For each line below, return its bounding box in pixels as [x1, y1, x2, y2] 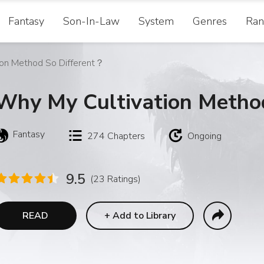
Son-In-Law [63, 14, 120, 28]
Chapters [107, 130, 145, 143]
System [138, 14, 174, 28]
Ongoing [187, 130, 222, 143]
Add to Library [113, 209, 176, 222]
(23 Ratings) [90, 173, 141, 186]
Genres [193, 14, 227, 28]
